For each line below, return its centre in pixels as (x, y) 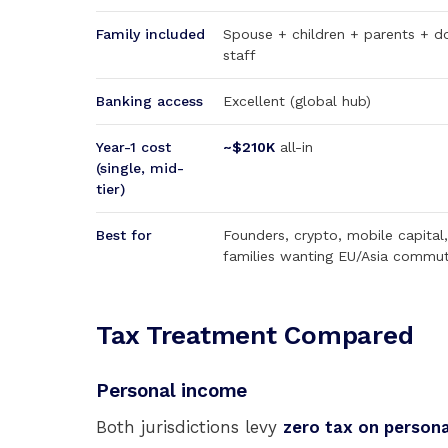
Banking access (149, 101)
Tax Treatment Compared (255, 335)
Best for (124, 235)
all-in (294, 147)
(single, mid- (140, 168)
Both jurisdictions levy (189, 427)
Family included (150, 34)
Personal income (172, 390)
